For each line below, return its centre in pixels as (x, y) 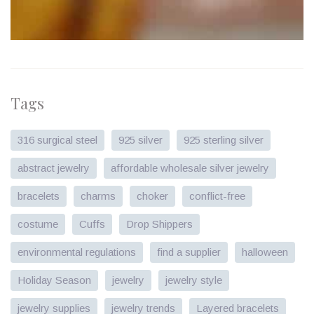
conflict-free (217, 196)
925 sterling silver (224, 139)
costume (38, 224)
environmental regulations (77, 252)
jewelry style (194, 280)
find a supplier (189, 252)
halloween (265, 252)
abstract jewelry (54, 168)
